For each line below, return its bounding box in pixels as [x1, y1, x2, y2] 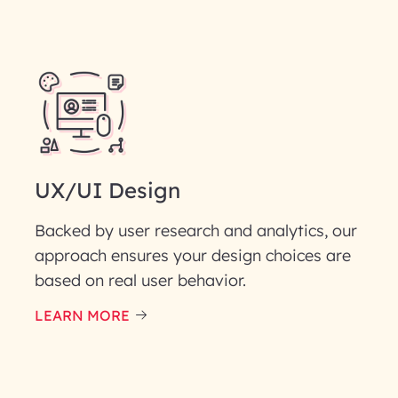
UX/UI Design [34, 177, 180, 203]
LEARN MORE [34, 306, 130, 324]
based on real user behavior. [34, 270, 246, 291]
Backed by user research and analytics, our [34, 220, 357, 241]
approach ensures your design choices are [34, 245, 351, 266]
